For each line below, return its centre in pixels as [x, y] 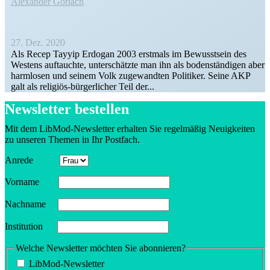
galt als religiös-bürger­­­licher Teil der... [83, 87]
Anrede [31, 160]
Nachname [30, 204]
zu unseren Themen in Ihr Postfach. [72, 140]
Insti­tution [30, 227]
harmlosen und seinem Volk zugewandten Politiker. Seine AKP [130, 76]
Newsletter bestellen [67, 109]
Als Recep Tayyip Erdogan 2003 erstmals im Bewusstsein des [129, 54]
